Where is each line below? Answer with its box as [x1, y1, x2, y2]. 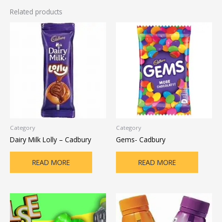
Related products [10, 7, 62, 17]
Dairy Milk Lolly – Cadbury [10, 134, 91, 144]
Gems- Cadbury [116, 134, 166, 144]
